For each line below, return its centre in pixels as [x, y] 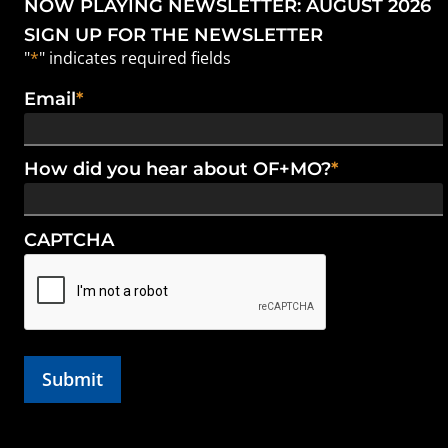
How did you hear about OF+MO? [177, 169]
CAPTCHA [69, 239]
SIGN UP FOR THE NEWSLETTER [173, 34]
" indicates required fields [135, 57]
